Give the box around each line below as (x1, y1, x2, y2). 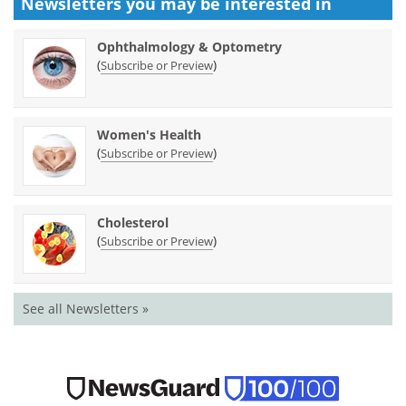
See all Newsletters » (23, 299, 149, 317)
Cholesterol (97, 213, 169, 231)
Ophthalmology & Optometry (97, 37, 282, 55)
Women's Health (97, 125, 201, 143)
